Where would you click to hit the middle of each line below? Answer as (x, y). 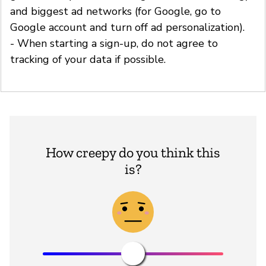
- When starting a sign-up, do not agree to (114, 43)
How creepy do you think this (133, 152)
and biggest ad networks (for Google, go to (115, 11)
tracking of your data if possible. (88, 59)
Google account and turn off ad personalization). (127, 27)
